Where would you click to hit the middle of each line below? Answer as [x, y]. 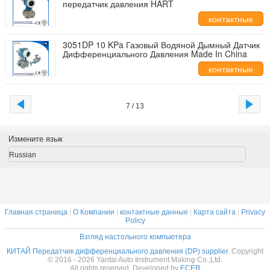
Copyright [247, 251]
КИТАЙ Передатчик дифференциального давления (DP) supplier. [119, 251]
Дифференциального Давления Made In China [155, 54]
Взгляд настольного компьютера [135, 237]
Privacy [253, 212]
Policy [135, 221]
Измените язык [35, 139]
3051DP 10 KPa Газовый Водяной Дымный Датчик [161, 45]
